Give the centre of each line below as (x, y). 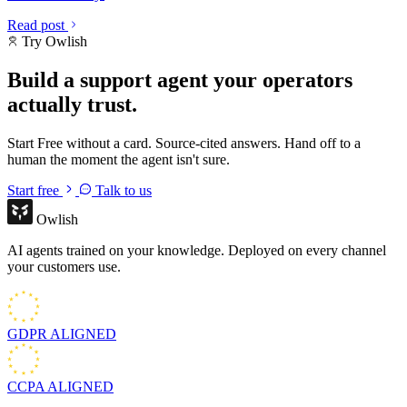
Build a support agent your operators (180, 79)
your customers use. (64, 266)
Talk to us (122, 190)
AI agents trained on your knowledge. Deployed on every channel (197, 250)
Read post (38, 25)
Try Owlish (53, 41)
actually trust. (72, 104)
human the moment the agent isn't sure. (119, 159)
